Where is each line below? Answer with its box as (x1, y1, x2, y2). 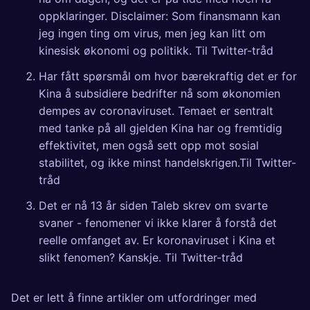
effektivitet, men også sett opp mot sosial (39, 138, 259, 153)
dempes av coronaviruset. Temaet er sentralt (39, 104, 273, 118)
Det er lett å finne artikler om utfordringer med (11, 291, 257, 305)
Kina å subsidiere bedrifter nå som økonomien (39, 86, 280, 101)
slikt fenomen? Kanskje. (39, 250, 165, 265)
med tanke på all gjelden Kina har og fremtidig (39, 121, 282, 136)
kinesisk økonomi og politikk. (39, 44, 195, 58)
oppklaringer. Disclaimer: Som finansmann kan (39, 9, 280, 24)
